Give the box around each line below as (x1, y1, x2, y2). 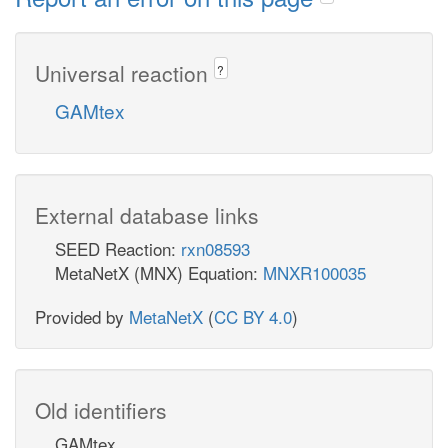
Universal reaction (35, 57, 214, 88)
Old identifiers (35, 394, 167, 425)
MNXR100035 (263, 259, 366, 285)
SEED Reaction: (55, 235, 181, 261)
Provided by (35, 303, 129, 329)
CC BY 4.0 (214, 303, 292, 329)
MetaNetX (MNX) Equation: (55, 259, 263, 285)
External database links (35, 199, 259, 230)
